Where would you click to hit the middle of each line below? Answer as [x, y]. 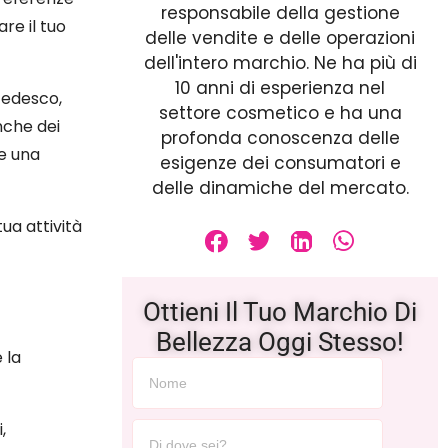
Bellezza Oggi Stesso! [279, 342]
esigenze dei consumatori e [280, 162]
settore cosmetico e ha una [280, 112]
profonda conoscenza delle [280, 137]
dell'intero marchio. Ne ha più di [280, 62]
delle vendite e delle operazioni [280, 37]
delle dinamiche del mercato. [280, 187]
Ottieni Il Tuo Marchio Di [279, 312]
